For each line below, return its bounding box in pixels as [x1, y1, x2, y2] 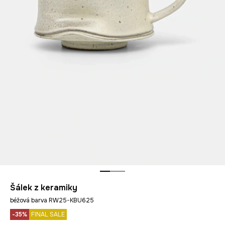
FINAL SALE [31, 210, 65, 218]
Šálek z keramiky [10, 182, 77, 193]
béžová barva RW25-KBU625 [10, 196, 94, 204]
